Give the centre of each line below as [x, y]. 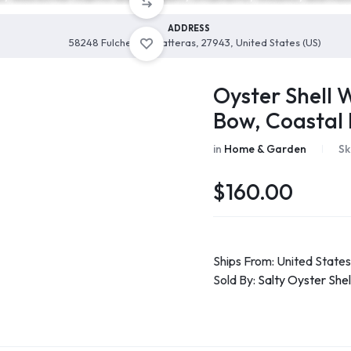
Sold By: [236, 280]
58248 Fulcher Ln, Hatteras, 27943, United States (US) [195, 43]
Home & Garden [266, 149]
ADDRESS [189, 28]
